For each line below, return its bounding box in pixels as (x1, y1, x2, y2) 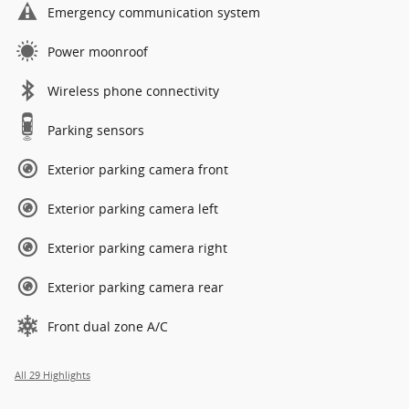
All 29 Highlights (15, 369, 90, 383)
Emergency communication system (47, 4, 260, 22)
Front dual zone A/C (47, 318, 168, 336)
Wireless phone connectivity (47, 82, 219, 100)
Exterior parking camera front (47, 161, 228, 179)
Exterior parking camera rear (47, 278, 224, 297)
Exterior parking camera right (47, 239, 227, 257)
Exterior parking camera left (47, 200, 218, 218)
